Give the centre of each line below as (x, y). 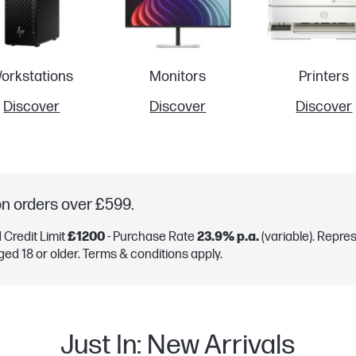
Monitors (178, 76)
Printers (324, 76)
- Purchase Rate (151, 238)
